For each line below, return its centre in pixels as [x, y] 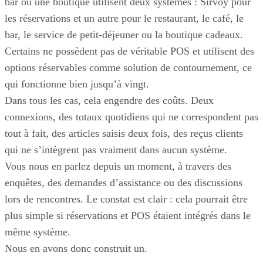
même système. [38, 232]
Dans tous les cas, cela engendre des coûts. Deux [109, 101]
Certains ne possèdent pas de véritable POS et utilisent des [129, 51]
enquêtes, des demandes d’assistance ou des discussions [124, 183]
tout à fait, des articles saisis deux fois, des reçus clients [124, 134]
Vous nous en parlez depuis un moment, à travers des [118, 166]
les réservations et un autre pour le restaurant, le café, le [124, 18]
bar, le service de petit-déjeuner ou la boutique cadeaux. [124, 35]
